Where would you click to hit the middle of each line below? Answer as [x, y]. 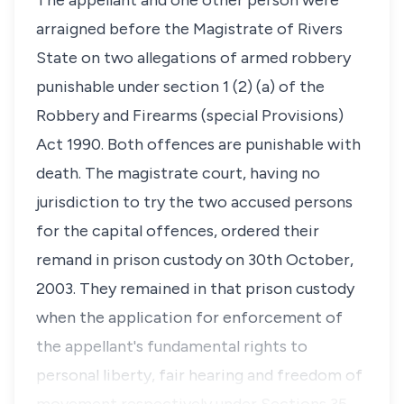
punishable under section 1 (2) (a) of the [180, 87]
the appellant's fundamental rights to [172, 346]
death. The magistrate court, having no [178, 173]
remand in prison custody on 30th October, [195, 260]
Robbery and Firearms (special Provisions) [190, 115]
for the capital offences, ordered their [178, 231]
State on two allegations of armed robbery [193, 58]
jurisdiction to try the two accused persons [194, 202]
